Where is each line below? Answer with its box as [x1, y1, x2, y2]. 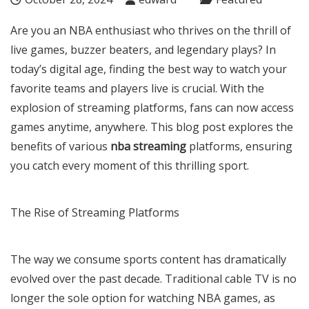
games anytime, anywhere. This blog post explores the [10, 119, 293, 134]
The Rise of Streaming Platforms [10, 204, 179, 220]
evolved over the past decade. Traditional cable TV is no [10, 270, 297, 286]
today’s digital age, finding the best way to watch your [10, 61, 287, 77]
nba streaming [110, 138, 186, 154]
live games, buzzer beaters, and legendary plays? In [10, 41, 276, 57]
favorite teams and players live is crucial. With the [10, 80, 264, 96]
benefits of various [10, 138, 110, 154]
